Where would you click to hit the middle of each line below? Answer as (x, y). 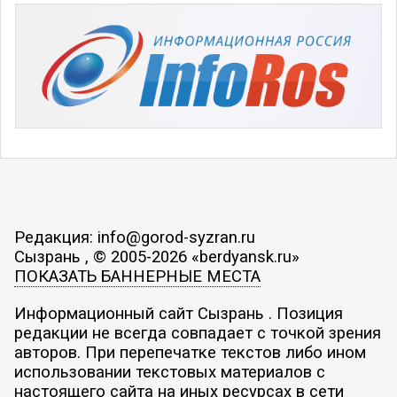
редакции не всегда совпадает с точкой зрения (197, 333)
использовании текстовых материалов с (169, 372)
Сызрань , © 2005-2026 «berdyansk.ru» (156, 257)
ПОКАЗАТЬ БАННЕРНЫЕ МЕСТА (137, 277)
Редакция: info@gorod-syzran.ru (134, 238)
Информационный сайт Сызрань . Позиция (178, 313)
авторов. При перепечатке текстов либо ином (190, 352)
